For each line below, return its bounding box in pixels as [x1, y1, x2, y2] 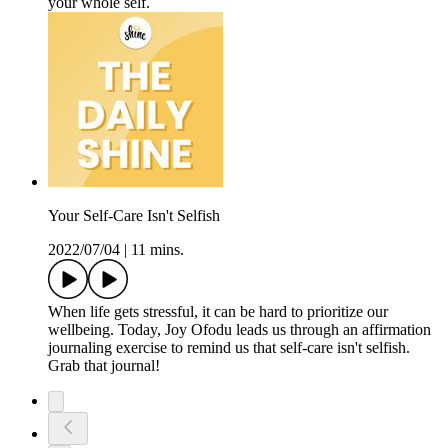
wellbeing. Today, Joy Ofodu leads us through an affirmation [48, 321, 431, 339]
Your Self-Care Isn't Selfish [48, 207, 220, 225]
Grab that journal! [48, 357, 160, 375]
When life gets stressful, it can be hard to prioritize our [48, 303, 388, 321]
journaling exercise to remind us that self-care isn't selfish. [48, 339, 410, 357]
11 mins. [131, 241, 184, 259]
